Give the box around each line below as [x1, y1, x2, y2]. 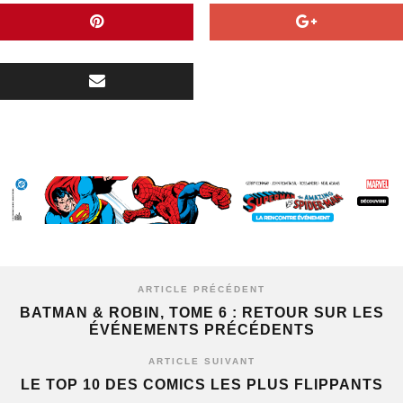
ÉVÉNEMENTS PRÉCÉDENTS [88, 321, 315, 337]
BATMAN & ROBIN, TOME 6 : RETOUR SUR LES [19, 304, 384, 320]
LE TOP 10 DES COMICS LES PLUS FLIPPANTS [20, 376, 383, 392]
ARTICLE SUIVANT [148, 355, 255, 366]
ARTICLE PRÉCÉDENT [138, 283, 265, 294]
